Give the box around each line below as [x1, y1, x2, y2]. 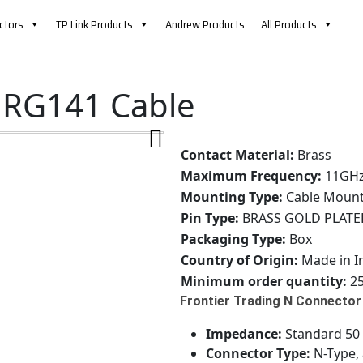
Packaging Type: [180, 230, 286, 248]
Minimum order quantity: [180, 272, 347, 290]
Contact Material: [180, 146, 294, 164]
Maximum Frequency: [180, 167, 322, 185]
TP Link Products [56, 15, 133, 33]
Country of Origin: [180, 251, 298, 269]
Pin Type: [180, 209, 239, 227]
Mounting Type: [180, 188, 283, 206]
